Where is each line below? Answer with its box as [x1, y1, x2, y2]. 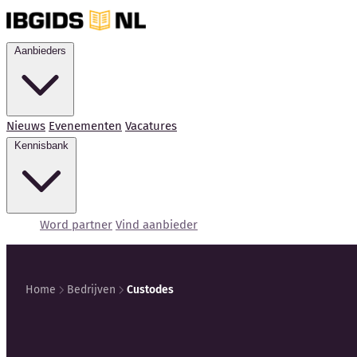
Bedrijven [67, 283, 116, 296]
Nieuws [6, 119, 45, 133]
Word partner [40, 218, 112, 232]
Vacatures [125, 119, 177, 133]
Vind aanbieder [116, 218, 198, 232]
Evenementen [49, 119, 122, 133]
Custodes [127, 283, 174, 296]
